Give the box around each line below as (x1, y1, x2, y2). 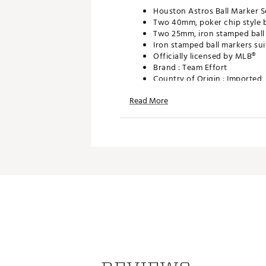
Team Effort (182, 61, 227, 74)
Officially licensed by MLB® (153, 49, 256, 63)
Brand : (153, 61, 182, 74)
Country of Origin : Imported (153, 72, 262, 85)
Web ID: (153, 91, 185, 105)
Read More (129, 94, 168, 107)
